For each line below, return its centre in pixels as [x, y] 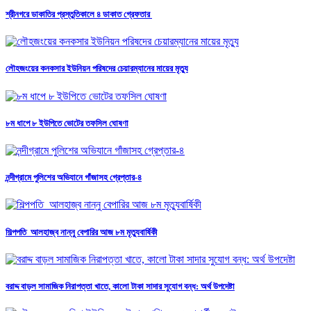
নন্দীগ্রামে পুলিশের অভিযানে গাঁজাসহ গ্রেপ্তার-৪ [74, 178]
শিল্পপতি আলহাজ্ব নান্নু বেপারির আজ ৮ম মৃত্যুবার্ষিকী [81, 232]
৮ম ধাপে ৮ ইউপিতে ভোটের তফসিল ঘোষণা [67, 123]
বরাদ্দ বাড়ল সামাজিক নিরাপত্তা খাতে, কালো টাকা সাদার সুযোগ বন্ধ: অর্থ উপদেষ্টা [120, 286]
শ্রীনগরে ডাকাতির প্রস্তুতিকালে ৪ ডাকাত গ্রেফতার [79, 15]
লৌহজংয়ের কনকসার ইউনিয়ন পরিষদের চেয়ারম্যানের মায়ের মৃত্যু [97, 69]
